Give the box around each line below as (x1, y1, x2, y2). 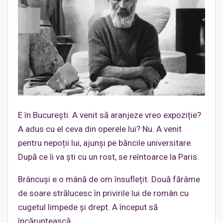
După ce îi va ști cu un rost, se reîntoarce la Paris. (18, 151, 199, 162)
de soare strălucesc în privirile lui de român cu (18, 188, 189, 198)
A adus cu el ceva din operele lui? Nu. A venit (18, 123, 182, 134)
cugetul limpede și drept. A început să (18, 202, 158, 212)
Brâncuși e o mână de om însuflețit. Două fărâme (18, 174, 200, 184)
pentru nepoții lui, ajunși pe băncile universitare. (18, 137, 193, 148)
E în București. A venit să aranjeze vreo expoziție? (18, 110, 201, 120)
